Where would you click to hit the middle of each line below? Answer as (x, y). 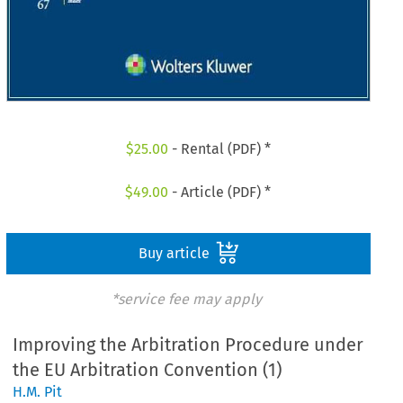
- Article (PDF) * (220, 192)
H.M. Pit (38, 392)
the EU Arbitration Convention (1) (148, 370)
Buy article (175, 253)
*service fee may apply (186, 299)
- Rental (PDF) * (219, 149)
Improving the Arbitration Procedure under (188, 345)
